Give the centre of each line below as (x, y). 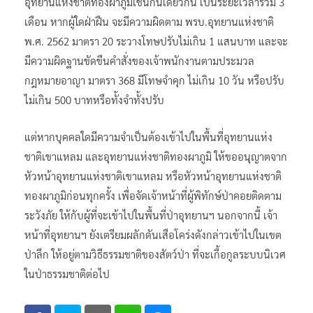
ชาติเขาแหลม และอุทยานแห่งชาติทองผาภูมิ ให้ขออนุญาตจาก (156, 156)
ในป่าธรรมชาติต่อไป (67, 273)
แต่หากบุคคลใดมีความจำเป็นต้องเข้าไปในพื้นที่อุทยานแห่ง (148, 136)
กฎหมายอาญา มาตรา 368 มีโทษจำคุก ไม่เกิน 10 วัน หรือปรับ (154, 80)
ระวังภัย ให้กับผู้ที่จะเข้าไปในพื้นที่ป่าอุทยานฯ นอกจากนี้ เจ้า (151, 214)
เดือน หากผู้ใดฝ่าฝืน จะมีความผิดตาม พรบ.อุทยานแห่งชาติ (149, 21)
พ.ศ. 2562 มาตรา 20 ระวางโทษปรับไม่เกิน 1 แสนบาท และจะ (156, 41)
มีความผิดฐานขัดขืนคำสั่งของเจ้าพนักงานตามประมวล (139, 60)
